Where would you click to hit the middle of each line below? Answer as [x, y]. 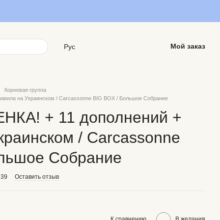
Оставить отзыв [37, 177]
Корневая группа [25, 90]
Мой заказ [188, 46]
